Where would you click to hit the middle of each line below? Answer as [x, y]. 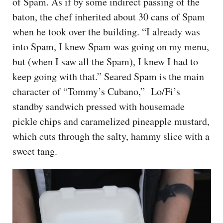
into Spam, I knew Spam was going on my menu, [111, 47]
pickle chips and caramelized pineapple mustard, [111, 121]
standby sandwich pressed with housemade [99, 107]
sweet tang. [37, 151]
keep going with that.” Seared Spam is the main [108, 77]
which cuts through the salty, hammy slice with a [111, 136]
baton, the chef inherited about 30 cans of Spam [109, 17]
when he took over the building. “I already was [106, 32]
